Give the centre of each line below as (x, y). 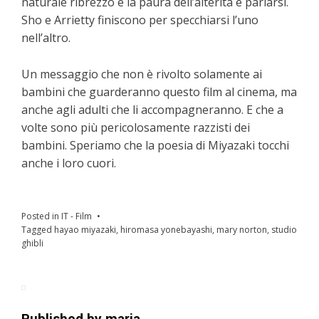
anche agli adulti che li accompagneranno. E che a (152, 109)
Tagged (38, 229)
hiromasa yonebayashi (166, 229)
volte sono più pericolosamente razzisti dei (136, 127)
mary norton (242, 229)
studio (284, 229)
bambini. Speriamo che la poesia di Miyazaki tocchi (155, 145)
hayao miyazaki (85, 229)
